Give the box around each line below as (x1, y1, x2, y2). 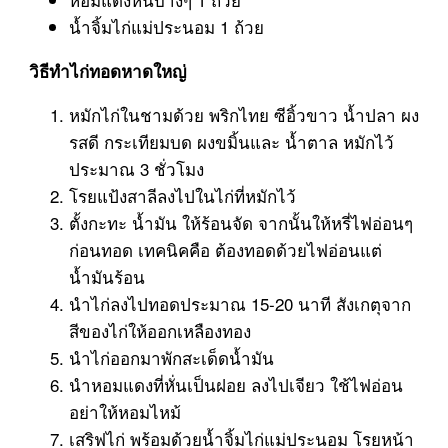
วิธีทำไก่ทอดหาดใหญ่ (28, 59, 186, 84)
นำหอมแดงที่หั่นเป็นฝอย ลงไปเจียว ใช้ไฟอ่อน (68, 372, 403, 398)
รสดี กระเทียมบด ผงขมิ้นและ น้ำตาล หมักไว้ (68, 129, 394, 155)
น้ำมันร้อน (68, 264, 145, 290)
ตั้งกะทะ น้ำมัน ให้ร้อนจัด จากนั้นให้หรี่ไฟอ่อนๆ (68, 210, 413, 236)
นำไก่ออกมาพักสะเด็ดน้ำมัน (68, 345, 274, 371)
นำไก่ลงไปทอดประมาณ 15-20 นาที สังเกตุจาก (68, 291, 411, 317)
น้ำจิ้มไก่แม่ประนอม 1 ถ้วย (68, 14, 264, 40)
